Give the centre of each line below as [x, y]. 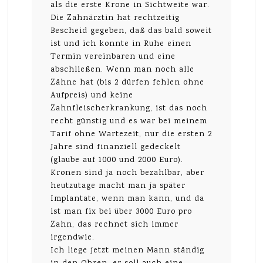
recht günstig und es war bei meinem [129, 121]
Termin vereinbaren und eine [113, 57]
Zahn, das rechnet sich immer [115, 225]
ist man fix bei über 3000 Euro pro [122, 212]
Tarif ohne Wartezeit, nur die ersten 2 [131, 134]
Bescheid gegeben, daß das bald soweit [131, 31]
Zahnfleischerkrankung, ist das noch [129, 108]
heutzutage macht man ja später [118, 186]
